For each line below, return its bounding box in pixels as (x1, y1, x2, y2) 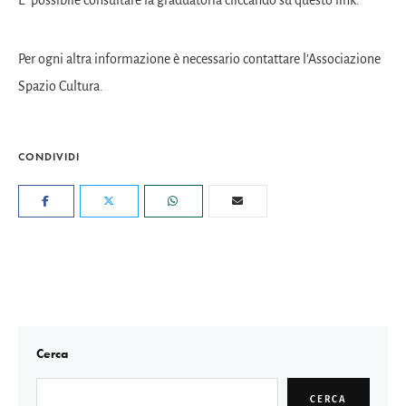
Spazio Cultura (18, 78, 100, 93)
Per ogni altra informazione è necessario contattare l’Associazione (18, 51, 381, 66)
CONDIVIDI (18, 149, 80, 163)
